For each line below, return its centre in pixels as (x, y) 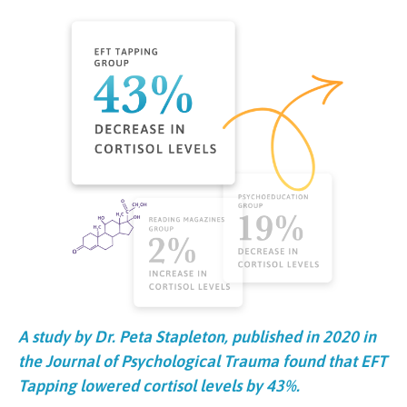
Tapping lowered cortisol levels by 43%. (159, 385)
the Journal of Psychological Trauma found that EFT (203, 361)
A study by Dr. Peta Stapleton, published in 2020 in (197, 336)
